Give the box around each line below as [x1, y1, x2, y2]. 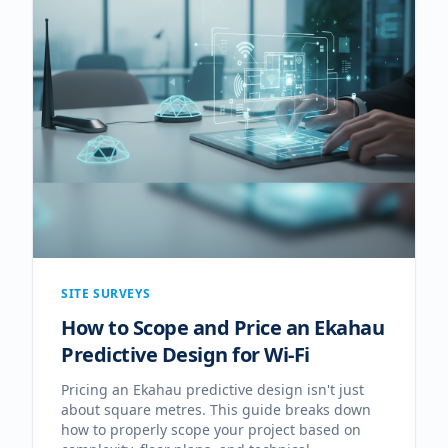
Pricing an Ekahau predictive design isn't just [61, 380, 364, 399]
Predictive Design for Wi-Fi [61, 341, 310, 368]
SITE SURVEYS [61, 285, 151, 302]
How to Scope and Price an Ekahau [61, 314, 384, 341]
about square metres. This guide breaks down [61, 400, 371, 419]
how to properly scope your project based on [61, 420, 361, 439]
